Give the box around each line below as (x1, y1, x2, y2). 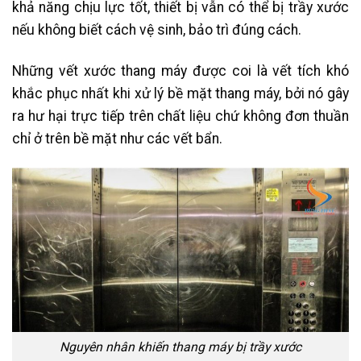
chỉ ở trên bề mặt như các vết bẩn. (12, 130, 226, 147)
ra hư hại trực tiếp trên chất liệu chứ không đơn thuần (12, 107, 349, 124)
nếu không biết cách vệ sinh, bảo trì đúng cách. (12, 21, 305, 38)
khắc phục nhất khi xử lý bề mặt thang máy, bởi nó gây (12, 85, 349, 102)
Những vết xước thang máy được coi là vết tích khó (12, 62, 349, 79)
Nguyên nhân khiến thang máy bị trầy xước (60, 339, 301, 355)
